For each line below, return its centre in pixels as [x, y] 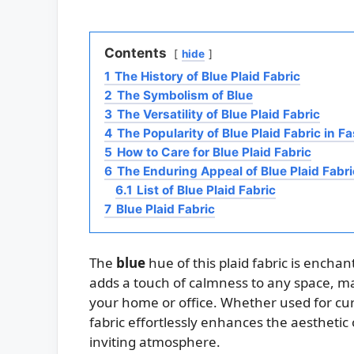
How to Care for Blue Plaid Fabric [214, 153]
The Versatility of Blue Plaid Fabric [218, 115]
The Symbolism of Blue [185, 96]
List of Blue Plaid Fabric [206, 190]
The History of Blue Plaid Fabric [207, 77]
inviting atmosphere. [155, 342]
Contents [136, 53]
